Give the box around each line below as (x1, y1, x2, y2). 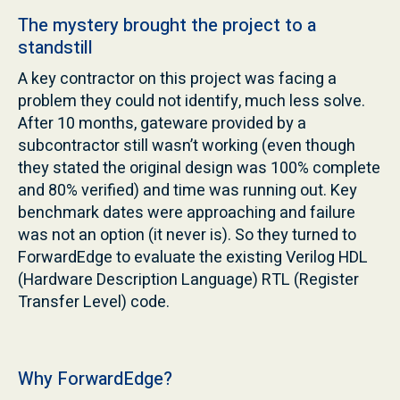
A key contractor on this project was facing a (18, 66, 337, 91)
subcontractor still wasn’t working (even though (18, 133, 355, 158)
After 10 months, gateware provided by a (18, 111, 306, 136)
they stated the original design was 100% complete (18, 155, 380, 180)
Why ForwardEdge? (18, 365, 172, 392)
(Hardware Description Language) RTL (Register (18, 267, 359, 292)
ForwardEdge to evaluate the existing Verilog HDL (18, 245, 368, 270)
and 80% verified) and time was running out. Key (18, 178, 357, 203)
